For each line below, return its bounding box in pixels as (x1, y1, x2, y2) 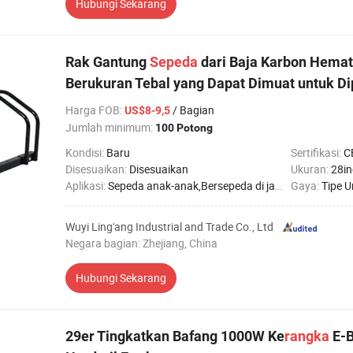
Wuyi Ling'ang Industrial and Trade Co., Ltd (65, 219, 273, 234)
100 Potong (155, 121, 213, 134)
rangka (284, 328, 329, 344)
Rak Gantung (65, 54, 150, 70)
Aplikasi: (65, 178, 108, 193)
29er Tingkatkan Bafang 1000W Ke (65, 328, 284, 344)
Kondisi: (65, 145, 106, 160)
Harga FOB (65, 102, 120, 117)
